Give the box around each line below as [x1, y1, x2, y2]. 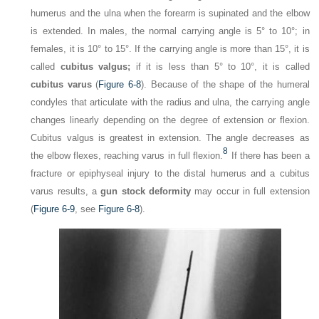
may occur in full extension [191, 185, 310, 197]
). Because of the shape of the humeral [141, 78, 310, 90]
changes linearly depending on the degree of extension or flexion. [31, 114, 310, 125]
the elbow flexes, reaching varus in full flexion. [31, 150, 224, 161]
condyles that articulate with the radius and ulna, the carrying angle [31, 96, 310, 108]
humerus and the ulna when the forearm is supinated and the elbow [31, 7, 310, 19]
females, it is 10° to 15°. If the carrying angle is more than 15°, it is [31, 43, 310, 54]
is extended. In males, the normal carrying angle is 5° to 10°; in [31, 25, 310, 36]
